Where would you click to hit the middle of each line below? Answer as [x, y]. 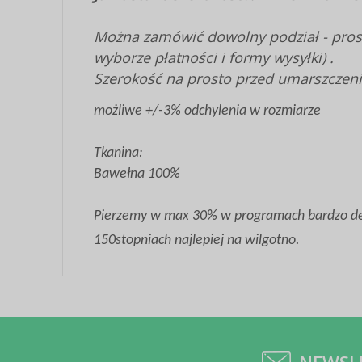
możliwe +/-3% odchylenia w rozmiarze [207, 111]
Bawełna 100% [137, 174]
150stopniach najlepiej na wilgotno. [197, 240]
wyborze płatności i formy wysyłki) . [214, 57]
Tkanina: [118, 153]
